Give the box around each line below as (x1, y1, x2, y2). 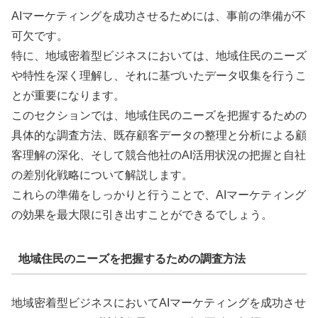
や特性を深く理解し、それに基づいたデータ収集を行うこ (11, 69, 307, 82)
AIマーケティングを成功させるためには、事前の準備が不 (11, 9, 306, 22)
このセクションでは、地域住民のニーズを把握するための (11, 109, 307, 121)
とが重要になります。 (11, 89, 125, 102)
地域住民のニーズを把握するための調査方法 (18, 253, 246, 265)
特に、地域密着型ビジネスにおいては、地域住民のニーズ (11, 49, 307, 62)
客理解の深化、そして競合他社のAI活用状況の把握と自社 (11, 148, 306, 161)
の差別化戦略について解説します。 (11, 168, 193, 181)
